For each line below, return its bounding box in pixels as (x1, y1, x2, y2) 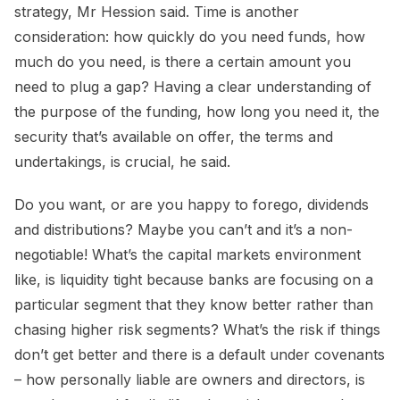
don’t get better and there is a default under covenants (14, 346, 385, 364)
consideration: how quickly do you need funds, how (14, 28, 365, 46)
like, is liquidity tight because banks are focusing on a (14, 271, 373, 289)
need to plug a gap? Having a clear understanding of (14, 78, 371, 96)
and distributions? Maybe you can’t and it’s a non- (14, 221, 353, 239)
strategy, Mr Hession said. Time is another (14, 3, 299, 21)
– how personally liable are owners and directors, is (14, 371, 365, 389)
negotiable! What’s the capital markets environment (14, 246, 361, 264)
